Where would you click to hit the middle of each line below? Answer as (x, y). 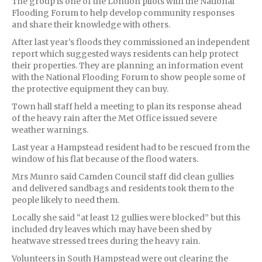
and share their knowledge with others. (91, 24)
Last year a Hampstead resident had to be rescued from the (131, 147)
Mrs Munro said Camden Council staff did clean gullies (123, 176)
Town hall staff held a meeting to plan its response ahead (127, 106)
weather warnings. (50, 130)
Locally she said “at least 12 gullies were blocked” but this (126, 217)
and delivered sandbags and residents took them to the (123, 188)
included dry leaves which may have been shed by (112, 229)
